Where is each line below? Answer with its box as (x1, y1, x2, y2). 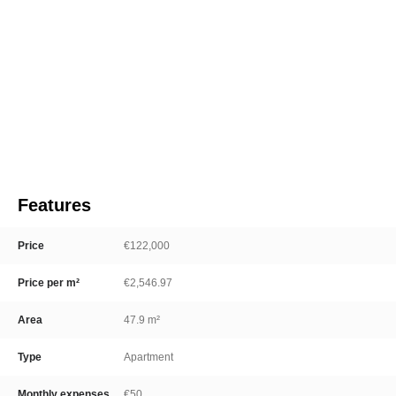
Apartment (124, 351, 173, 363)
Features (18, 195, 91, 215)
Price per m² (18, 277, 80, 289)
